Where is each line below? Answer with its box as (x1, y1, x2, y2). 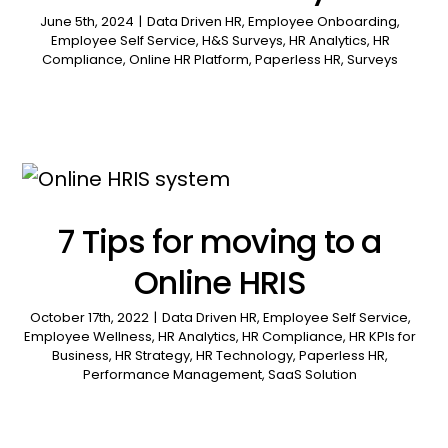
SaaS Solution (268, 365, 358, 385)
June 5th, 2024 (40, 12, 135, 32)
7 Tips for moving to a (58, 219, 382, 265)
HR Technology (196, 346, 294, 366)
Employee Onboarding (248, 12, 398, 32)
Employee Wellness (24, 327, 153, 347)
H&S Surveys (201, 31, 283, 51)
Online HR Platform (129, 50, 250, 70)
